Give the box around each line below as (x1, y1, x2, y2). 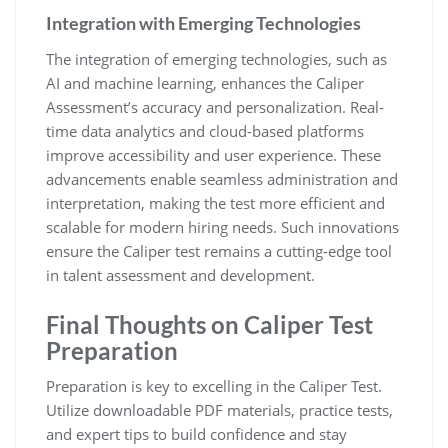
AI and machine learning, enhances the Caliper (46, 72, 364, 93)
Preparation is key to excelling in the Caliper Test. (46, 375, 382, 396)
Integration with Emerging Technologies (46, 11, 361, 34)
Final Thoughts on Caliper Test (46, 309, 373, 339)
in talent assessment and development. (46, 264, 315, 285)
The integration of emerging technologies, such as (46, 48, 387, 69)
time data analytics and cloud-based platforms (46, 120, 364, 141)
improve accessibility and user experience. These (46, 144, 381, 165)
